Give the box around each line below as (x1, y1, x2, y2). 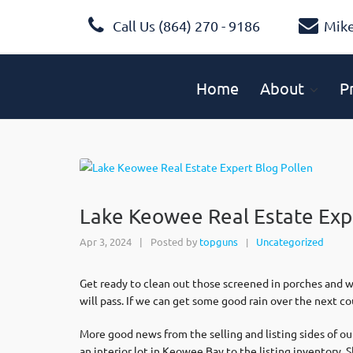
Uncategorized (256, 235, 324, 248)
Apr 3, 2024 (80, 235, 132, 248)
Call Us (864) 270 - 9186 (110, 17, 260, 34)
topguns (199, 235, 238, 248)
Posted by (148, 235, 199, 248)
